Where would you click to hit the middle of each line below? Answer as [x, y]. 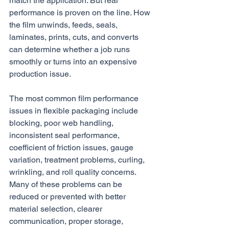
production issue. [40, 74]
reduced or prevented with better [68, 197]
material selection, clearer [57, 209]
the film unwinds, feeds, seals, [64, 25]
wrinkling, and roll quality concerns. [74, 172]
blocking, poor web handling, [62, 123]
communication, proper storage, [67, 221]
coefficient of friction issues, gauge [72, 147]
